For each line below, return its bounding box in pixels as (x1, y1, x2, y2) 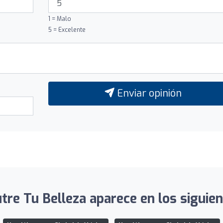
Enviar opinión (114, 86, 182, 100)
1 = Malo (48, 14, 71, 23)
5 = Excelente (48, 25, 86, 34)
